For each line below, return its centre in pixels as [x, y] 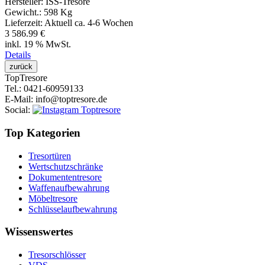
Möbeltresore [53, 198]
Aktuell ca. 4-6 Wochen [89, 23]
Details [18, 55]
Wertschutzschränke [66, 166]
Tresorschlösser [57, 255]
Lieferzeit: [25, 23]
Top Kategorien [43, 132]
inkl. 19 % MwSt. [38, 44]
